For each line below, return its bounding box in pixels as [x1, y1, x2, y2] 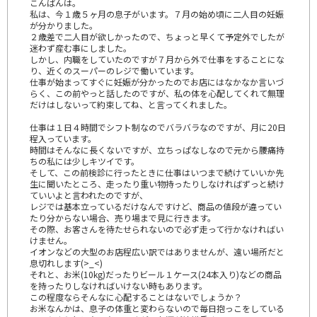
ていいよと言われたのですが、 [30, 188, 148, 201]
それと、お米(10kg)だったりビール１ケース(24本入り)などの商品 [30, 267, 282, 280]
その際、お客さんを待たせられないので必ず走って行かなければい [30, 222, 284, 235]
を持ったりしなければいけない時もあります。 [30, 279, 207, 292]
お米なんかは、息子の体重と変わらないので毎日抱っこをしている [30, 301, 284, 314]
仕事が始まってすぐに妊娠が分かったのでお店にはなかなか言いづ [30, 75, 284, 88]
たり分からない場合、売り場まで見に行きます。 [30, 211, 216, 224]
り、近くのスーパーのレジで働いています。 [30, 64, 199, 76]
